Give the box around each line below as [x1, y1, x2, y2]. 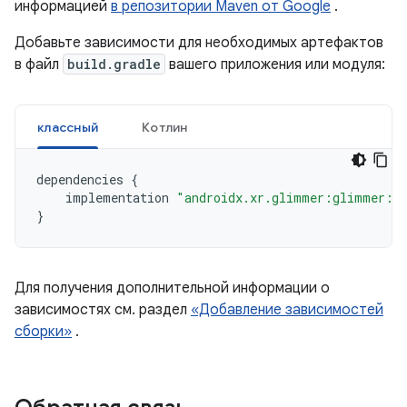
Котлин [142, 119, 188, 135]
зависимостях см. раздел [15, 301, 191, 319]
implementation [65, 189, 169, 206]
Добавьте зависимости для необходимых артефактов [15, 34, 383, 52]
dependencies [36, 171, 124, 188]
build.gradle [67, 55, 161, 73]
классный [37, 119, 98, 135]
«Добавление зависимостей [191, 301, 383, 319]
